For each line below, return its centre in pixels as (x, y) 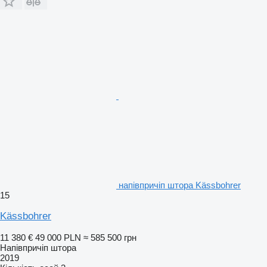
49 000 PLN (58, 237)
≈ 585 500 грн (110, 237)
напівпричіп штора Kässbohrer (180, 185)
